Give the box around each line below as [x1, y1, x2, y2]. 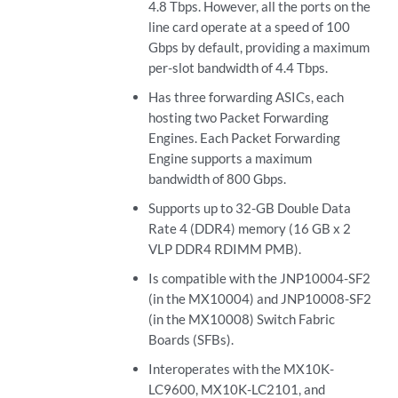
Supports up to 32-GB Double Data [147, 200, 351, 217]
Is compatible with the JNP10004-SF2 [147, 270, 370, 287]
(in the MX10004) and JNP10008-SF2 [147, 291, 371, 307]
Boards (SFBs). [147, 331, 234, 348]
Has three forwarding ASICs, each [147, 89, 344, 106]
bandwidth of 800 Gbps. [147, 171, 286, 187]
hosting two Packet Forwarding [147, 109, 329, 126]
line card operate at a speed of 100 [147, 19, 350, 36]
